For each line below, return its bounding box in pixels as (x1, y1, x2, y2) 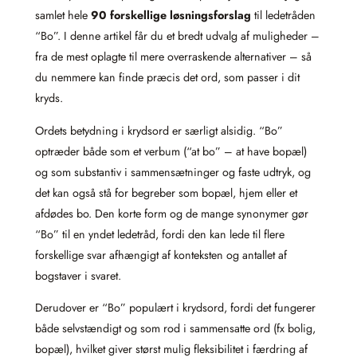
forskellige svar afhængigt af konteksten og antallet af (35, 246, 287, 263)
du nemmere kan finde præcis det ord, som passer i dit (35, 69, 300, 86)
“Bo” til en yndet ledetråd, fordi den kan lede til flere (35, 226, 284, 242)
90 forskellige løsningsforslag (91, 7, 251, 24)
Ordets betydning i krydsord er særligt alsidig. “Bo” (35, 122, 283, 139)
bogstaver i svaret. (35, 267, 121, 284)
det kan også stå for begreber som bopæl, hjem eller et (35, 184, 297, 201)
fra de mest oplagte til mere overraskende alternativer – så (35, 49, 312, 65)
